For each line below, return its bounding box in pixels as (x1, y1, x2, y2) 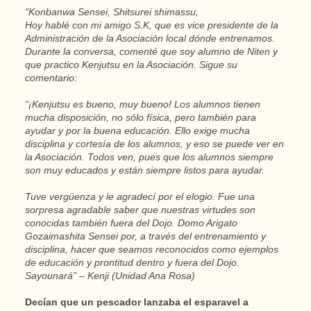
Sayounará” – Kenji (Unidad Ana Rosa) (24, 271, 195, 282)
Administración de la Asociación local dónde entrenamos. (24, 33, 275, 44)
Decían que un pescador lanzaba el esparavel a (24, 297, 249, 308)
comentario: (24, 73, 77, 84)
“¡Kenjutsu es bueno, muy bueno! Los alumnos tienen (24, 99, 260, 110)
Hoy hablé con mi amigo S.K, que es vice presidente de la (24, 20, 278, 31)
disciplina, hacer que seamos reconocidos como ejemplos (24, 244, 278, 255)
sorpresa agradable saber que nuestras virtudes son (24, 205, 255, 216)
